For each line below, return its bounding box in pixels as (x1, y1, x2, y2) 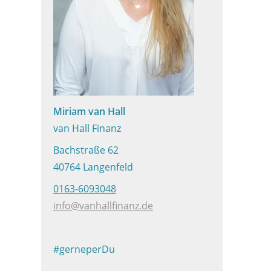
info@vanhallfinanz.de (53, 199, 153, 212)
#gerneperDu (53, 243, 115, 256)
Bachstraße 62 (53, 143, 119, 157)
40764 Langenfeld (53, 160, 133, 174)
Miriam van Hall (53, 105, 125, 118)
